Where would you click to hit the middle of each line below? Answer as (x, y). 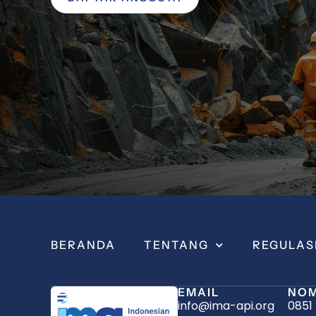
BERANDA (83, 245)
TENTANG (176, 245)
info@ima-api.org (226, 306)
